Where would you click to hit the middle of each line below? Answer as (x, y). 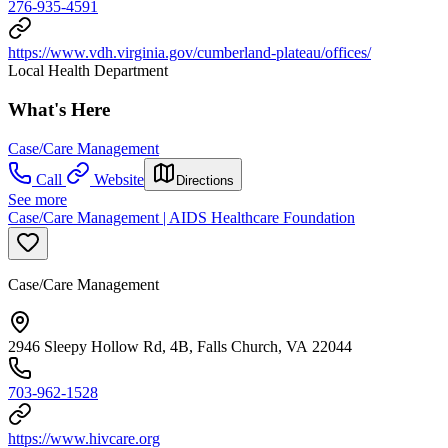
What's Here (59, 109)
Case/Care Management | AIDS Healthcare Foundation (181, 217)
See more (37, 199)
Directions (205, 180)
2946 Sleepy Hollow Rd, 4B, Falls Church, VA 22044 (180, 346)
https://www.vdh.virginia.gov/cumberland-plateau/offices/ (189, 53)
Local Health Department (88, 71)
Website (119, 179)
